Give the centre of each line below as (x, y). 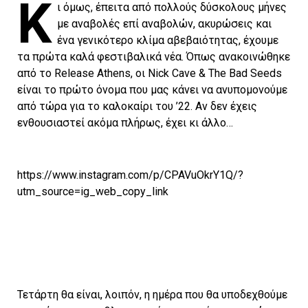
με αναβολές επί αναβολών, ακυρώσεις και (164, 24)
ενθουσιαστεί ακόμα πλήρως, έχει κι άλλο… (125, 123)
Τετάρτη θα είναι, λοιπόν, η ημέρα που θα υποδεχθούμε (152, 295)
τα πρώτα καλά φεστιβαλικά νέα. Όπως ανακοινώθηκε (154, 57)
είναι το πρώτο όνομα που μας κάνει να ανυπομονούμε (152, 90)
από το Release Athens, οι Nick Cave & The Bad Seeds (150, 74)
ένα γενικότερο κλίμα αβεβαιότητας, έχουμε (168, 41)
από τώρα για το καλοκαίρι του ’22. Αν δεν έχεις (137, 107)
